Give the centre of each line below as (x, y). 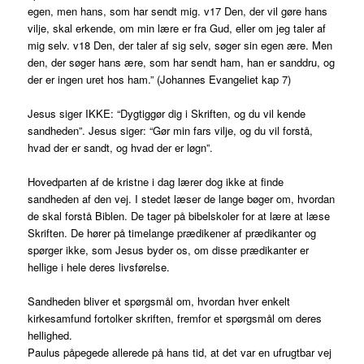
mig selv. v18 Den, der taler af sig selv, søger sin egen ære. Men (180, 45)
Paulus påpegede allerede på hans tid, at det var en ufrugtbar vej (180, 353)
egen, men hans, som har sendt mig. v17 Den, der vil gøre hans (178, 11)
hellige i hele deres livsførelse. (99, 267)
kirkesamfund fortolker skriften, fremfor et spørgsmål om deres (175, 318)
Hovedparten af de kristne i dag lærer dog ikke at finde (156, 182)
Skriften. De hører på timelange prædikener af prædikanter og (172, 233)
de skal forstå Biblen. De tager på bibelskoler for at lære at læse (179, 216)
